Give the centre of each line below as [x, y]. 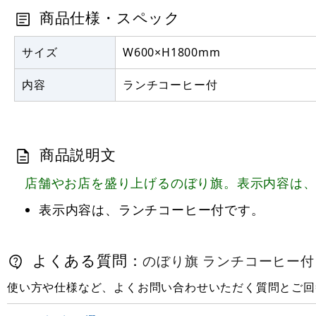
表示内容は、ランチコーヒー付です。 [152, 209]
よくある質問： [86, 260]
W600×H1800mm [172, 52]
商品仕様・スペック [108, 17]
